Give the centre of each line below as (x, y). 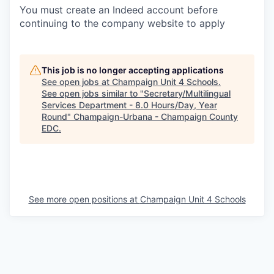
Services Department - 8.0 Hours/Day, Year (129, 105)
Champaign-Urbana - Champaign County (156, 116)
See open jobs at (77, 81)
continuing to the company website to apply (122, 23)
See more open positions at (84, 199)
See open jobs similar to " (93, 93)
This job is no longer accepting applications (133, 70)
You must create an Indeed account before (119, 9)
